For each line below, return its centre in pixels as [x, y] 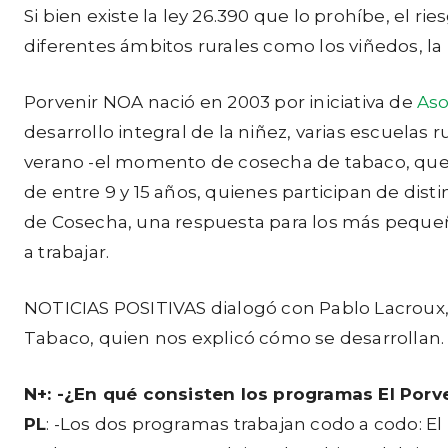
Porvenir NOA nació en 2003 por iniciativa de [221, 102]
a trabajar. [67, 252]
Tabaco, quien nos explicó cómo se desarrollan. [234, 338]
